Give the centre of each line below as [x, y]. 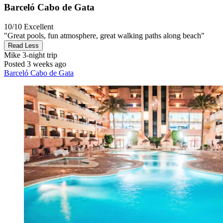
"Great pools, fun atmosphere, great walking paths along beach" [104, 35]
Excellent [39, 26]
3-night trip [39, 55]
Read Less [23, 45]
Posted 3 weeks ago [35, 64]
